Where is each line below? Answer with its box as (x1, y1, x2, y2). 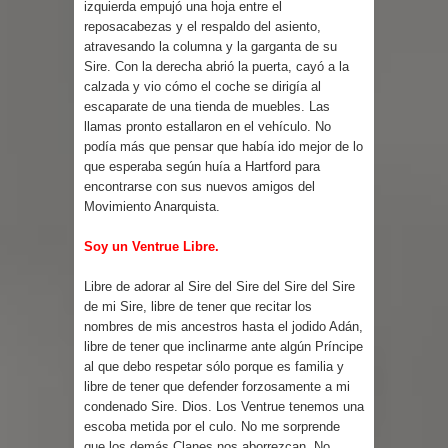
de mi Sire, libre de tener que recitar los (84, 298, 312, 314)
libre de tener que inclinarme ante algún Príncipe (84, 338, 363, 354)
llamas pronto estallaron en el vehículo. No (84, 118, 331, 134)
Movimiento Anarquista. (84, 198, 220, 214)
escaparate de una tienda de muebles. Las (84, 98, 330, 114)
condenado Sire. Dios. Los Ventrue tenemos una (84, 398, 364, 414)
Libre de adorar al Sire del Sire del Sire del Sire (84, 278, 355, 294)
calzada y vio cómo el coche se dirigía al (84, 78, 321, 94)
